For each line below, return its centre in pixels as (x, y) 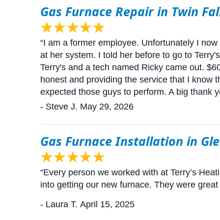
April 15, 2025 (107, 205)
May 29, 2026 (107, 106)
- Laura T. (59, 205)
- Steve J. (59, 106)
